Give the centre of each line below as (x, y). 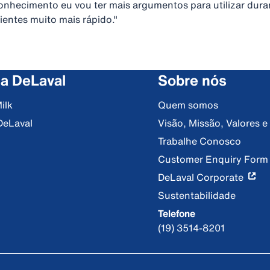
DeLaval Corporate (201, 177)
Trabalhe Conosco (199, 141)
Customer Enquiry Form (213, 159)
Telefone (177, 213)
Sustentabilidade (197, 195)
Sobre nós (192, 80)
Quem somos (188, 105)
